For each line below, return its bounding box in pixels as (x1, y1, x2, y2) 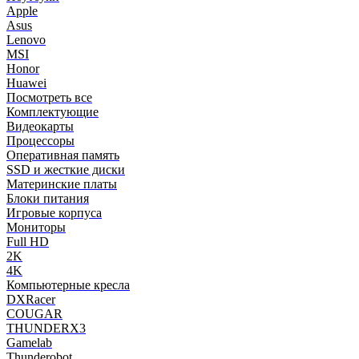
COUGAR (6, 307, 63, 321)
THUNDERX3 (6, 321, 86, 335)
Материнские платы (6, 177, 117, 191)
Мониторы (6, 220, 66, 234)
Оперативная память (6, 148, 119, 162)
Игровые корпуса (6, 206, 102, 220)
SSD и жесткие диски (6, 163, 125, 176)
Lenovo (6, 33, 46, 46)
